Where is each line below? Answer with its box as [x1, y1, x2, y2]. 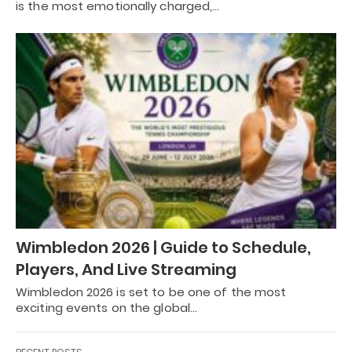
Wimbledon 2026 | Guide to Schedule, [16, 236, 311, 258]
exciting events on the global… [16, 299, 198, 316]
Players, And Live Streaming [16, 258, 236, 280]
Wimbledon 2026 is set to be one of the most [16, 283, 287, 300]
